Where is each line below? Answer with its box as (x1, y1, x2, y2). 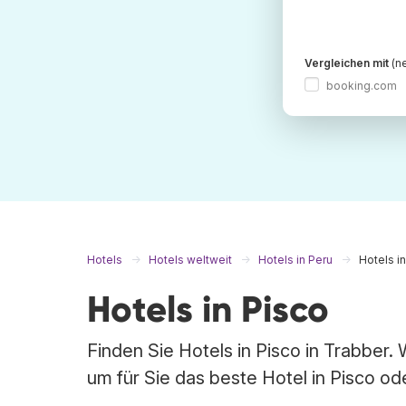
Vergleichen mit (304, 56, 389, 71)
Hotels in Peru (258, 253, 333, 266)
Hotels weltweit (149, 253, 232, 266)
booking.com (326, 78, 397, 92)
